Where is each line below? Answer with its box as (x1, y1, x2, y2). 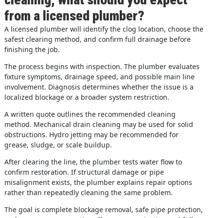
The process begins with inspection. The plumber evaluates (4, 61, 200, 71)
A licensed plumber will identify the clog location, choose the (4, 24, 203, 34)
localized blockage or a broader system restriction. (4, 92, 169, 102)
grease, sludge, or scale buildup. (4, 140, 112, 149)
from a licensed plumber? (4, 7, 145, 24)
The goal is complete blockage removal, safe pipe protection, (4, 204, 203, 214)
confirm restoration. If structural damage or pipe (4, 167, 164, 177)
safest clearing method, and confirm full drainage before (4, 34, 191, 44)
